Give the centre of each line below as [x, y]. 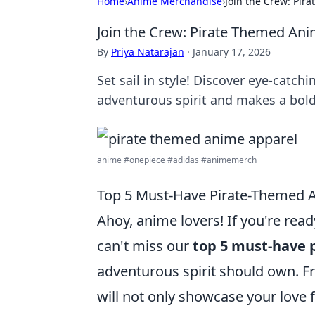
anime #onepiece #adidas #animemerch [177, 160]
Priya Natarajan [148, 52]
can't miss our [145, 246]
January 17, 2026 [232, 52]
